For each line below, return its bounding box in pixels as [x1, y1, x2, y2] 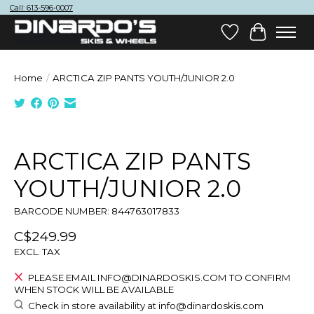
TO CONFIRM [226, 272, 291, 284]
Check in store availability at [27, 299, 158, 311]
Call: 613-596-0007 [9, 3, 73, 13]
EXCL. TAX [14, 246, 60, 258]
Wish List [229, 32, 278, 46]
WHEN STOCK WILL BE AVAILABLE [14, 283, 174, 295]
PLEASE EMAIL [27, 272, 97, 284]
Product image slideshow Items [60, 133, 237, 147]
